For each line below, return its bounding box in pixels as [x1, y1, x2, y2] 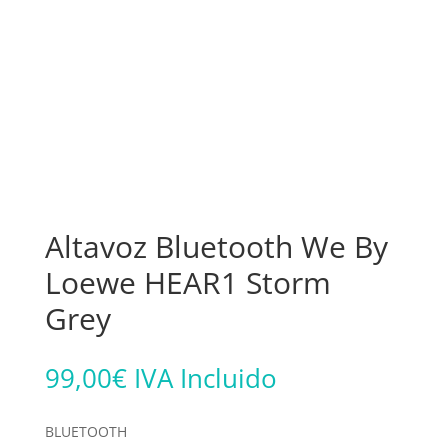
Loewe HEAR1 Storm [44, 261, 331, 303]
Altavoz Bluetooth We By [44, 225, 388, 267]
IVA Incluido [133, 359, 277, 396]
